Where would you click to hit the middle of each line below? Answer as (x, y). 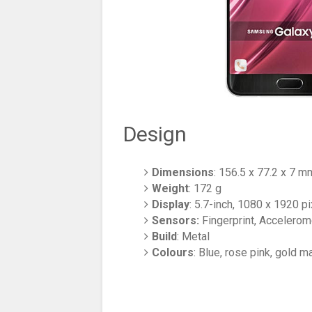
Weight (171, 189)
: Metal (194, 237)
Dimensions (183, 173)
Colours (173, 253)
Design (155, 134)
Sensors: (176, 221)
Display (171, 205)
